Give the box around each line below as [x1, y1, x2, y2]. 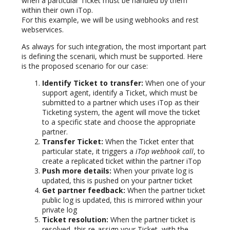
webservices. [22, 24, 64, 34]
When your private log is [111, 165, 194, 176]
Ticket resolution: [42, 214, 108, 224]
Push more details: [42, 165, 111, 176]
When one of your [143, 78, 205, 88]
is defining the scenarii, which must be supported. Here [22, 51, 203, 61]
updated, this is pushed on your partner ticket [42, 175, 193, 185]
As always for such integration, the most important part [22, 41, 206, 51]
